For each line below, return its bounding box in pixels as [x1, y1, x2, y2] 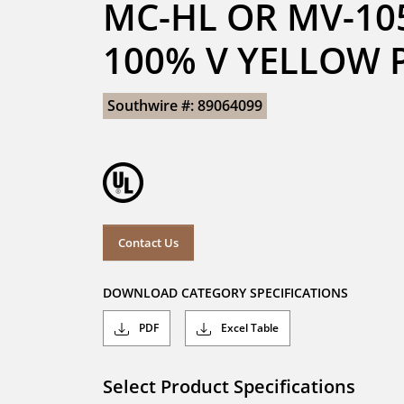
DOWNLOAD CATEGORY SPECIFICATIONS [103, 284, 348, 302]
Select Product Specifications [103, 374, 355, 399]
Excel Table [218, 320, 279, 336]
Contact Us [118, 234, 179, 251]
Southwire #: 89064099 [107, 96, 262, 115]
